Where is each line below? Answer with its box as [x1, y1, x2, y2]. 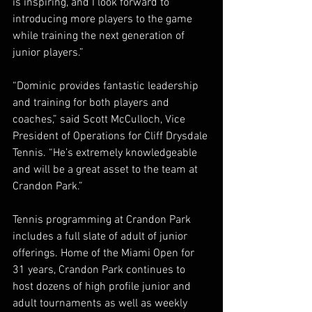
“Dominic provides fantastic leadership [13, 79, 201, 93]
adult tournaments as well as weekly [13, 297, 190, 311]
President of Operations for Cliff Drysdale [13, 130, 210, 143]
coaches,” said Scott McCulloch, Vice [13, 113, 188, 127]
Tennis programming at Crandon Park [13, 213, 194, 227]
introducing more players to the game [13, 13, 195, 26]
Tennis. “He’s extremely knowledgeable [13, 146, 200, 160]
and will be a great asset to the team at [13, 163, 201, 177]
